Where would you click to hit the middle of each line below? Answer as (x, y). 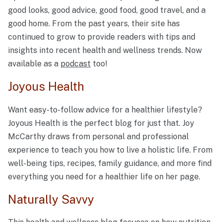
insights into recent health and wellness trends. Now (105, 51)
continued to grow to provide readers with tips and (102, 37)
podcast (76, 64)
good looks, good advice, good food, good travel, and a (107, 10)
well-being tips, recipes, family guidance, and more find (110, 163)
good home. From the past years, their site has (94, 24)
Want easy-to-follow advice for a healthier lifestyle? (105, 110)
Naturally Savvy (51, 199)
